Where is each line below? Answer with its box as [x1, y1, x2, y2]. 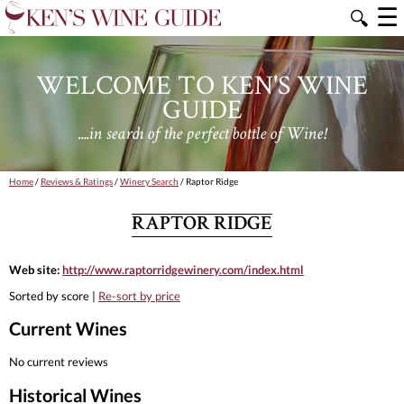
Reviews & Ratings [41, 176, 113, 187]
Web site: [9, 262, 62, 277]
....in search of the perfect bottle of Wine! [78, 125, 326, 144]
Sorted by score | [9, 288, 98, 303]
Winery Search [120, 176, 179, 187]
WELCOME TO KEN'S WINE [36, 66, 368, 102]
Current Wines [9, 317, 127, 340]
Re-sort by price [98, 288, 180, 303]
